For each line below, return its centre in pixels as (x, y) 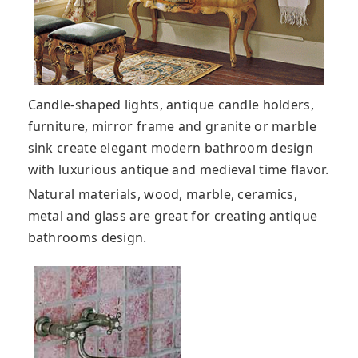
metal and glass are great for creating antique (173, 215)
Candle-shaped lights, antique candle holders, (171, 104)
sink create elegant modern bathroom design (171, 147)
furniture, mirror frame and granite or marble (172, 126)
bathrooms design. (87, 237)
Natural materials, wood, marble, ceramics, (163, 194)
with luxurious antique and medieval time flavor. (178, 169)
